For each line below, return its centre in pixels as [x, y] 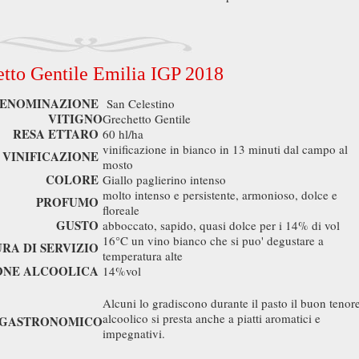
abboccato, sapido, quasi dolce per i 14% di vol [223, 225]
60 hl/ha [125, 134]
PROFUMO [67, 202]
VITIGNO [75, 119]
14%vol [124, 271]
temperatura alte [143, 256]
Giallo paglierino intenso [166, 179]
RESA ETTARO [56, 134]
